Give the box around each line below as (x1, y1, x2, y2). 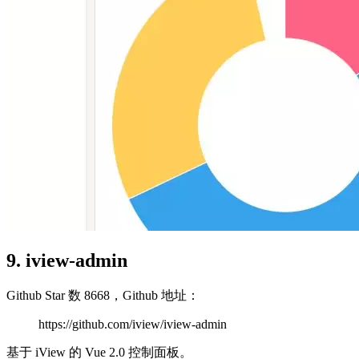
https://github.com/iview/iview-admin (38, 317, 227, 332)
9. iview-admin (6, 250, 127, 272)
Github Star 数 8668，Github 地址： (6, 288, 200, 303)
